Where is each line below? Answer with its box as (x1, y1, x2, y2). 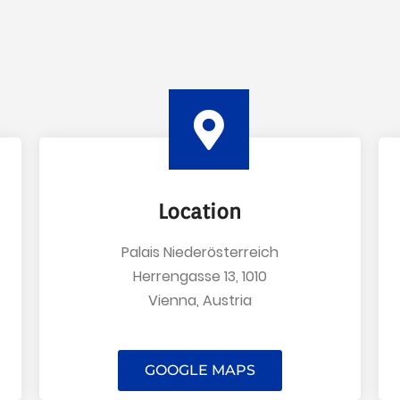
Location (158, 199, 242, 224)
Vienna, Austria (147, 290, 252, 312)
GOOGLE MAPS (144, 361, 255, 379)
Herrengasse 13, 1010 (132, 266, 267, 287)
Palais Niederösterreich (121, 242, 279, 263)
